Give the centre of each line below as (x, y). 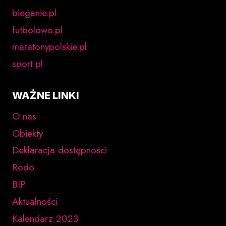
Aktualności (35, 201)
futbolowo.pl (37, 30)
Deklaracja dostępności (60, 150)
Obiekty (27, 133)
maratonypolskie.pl (49, 47)
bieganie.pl (34, 13)
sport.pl (27, 64)
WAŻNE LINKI (46, 95)
